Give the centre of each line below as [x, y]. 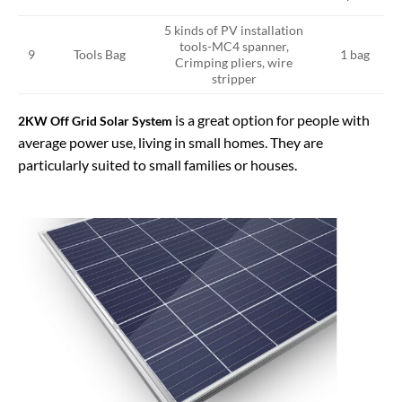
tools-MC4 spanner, [234, 46]
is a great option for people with [272, 119]
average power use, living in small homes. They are [170, 142]
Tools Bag [100, 54]
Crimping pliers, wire [234, 62]
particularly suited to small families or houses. [157, 164]
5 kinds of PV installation [234, 30]
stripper [234, 78]
